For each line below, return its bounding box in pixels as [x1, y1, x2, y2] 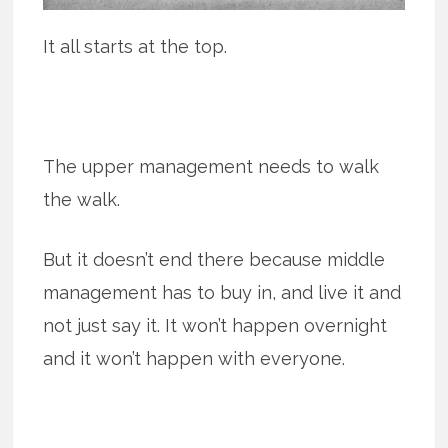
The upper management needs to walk [43, 156, 380, 177]
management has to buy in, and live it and [43, 282, 402, 303]
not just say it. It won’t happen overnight [43, 315, 388, 336]
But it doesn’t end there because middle [43, 249, 386, 270]
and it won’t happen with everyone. [43, 348, 346, 369]
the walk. [43, 189, 121, 210]
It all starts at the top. [43, 36, 228, 57]
